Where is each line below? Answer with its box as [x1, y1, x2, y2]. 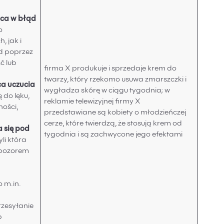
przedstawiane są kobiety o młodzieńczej [44, 109, 186, 117]
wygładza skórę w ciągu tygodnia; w [44, 87, 170, 95]
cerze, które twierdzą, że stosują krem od [44, 120, 182, 128]
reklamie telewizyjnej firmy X [44, 98, 141, 106]
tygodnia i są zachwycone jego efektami [44, 131, 183, 139]
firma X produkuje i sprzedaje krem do [44, 65, 177, 73]
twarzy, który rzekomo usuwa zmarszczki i [44, 76, 187, 84]
